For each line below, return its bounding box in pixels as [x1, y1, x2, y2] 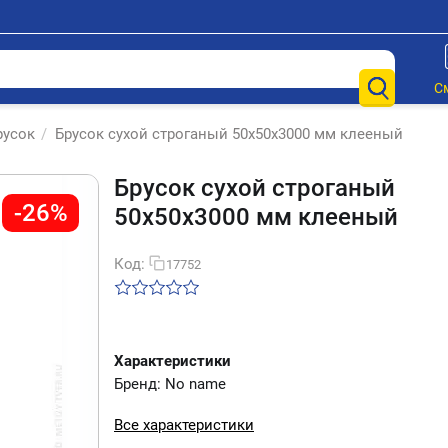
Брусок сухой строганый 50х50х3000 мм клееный [55, 125, 403, 143]
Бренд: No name [114, 375, 226, 393]
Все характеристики [114, 416, 254, 434]
